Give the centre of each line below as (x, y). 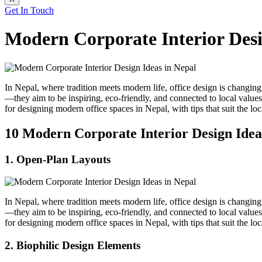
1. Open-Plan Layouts (58, 159)
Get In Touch (29, 10)
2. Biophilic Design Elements (73, 246)
